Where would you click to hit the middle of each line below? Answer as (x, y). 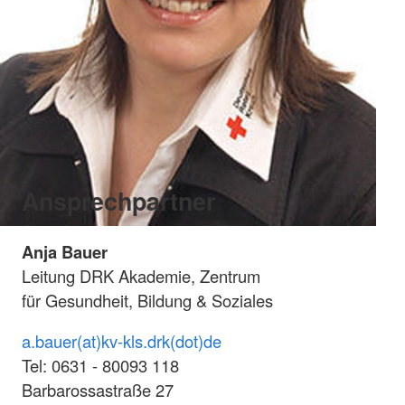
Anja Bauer (65, 252)
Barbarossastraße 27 (98, 390)
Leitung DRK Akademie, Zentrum (141, 276)
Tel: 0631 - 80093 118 (100, 366)
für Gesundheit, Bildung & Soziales (152, 301)
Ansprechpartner (118, 201)
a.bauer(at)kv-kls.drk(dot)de (122, 341)
